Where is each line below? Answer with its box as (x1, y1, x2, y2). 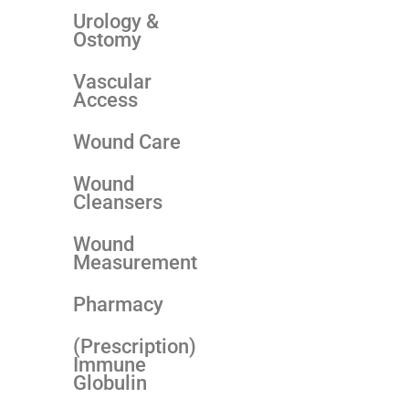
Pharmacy (73, 292, 163, 316)
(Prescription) (73, 334, 196, 358)
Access (73, 88, 138, 111)
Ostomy (73, 27, 142, 51)
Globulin (73, 371, 147, 394)
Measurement (73, 250, 197, 274)
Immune (73, 352, 146, 376)
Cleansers (73, 190, 163, 214)
